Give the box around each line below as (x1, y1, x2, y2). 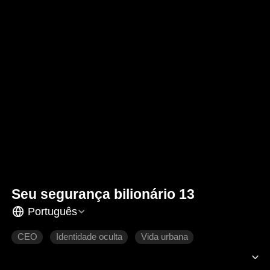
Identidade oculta (55, 232, 122, 242)
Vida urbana (140, 232, 188, 242)
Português (27, 205, 77, 218)
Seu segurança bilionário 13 (11, 186, 195, 202)
